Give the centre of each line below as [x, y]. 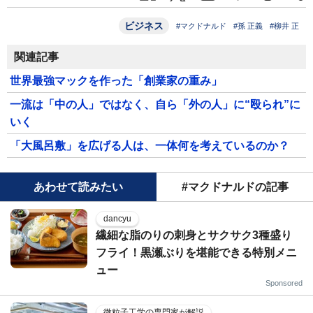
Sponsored [284, 283]
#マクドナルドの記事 [235, 187]
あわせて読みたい [78, 187]
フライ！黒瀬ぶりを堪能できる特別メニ [196, 252]
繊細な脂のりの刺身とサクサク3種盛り [194, 235]
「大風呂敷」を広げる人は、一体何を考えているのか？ [150, 145]
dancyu [117, 218]
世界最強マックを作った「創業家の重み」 [116, 80]
